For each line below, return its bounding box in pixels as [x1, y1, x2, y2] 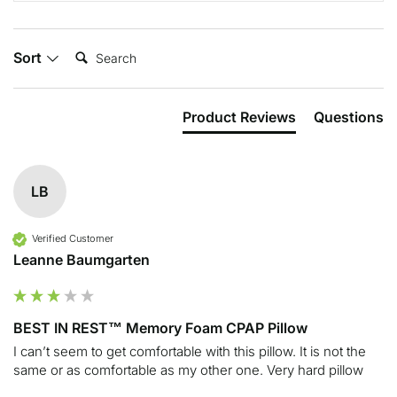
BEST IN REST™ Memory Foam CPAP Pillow [13, 318, 307, 337]
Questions [314, 107, 384, 126]
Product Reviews [183, 107, 296, 126]
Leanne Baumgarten [13, 250, 150, 269]
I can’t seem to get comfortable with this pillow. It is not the [13, 342, 366, 360]
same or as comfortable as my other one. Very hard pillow [13, 361, 363, 378]
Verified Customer [32, 232, 113, 245]
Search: [67, 41, 119, 59]
